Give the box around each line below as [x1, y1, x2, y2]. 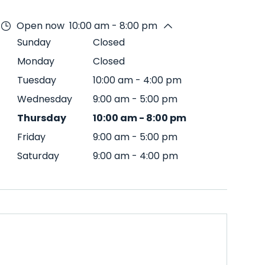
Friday [17, 130, 46, 144]
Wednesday [17, 92, 72, 106]
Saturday [17, 149, 59, 163]
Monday [17, 54, 54, 68]
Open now [17, 19, 64, 33]
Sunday [17, 35, 51, 49]
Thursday [17, 111, 66, 125]
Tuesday [17, 73, 56, 87]
